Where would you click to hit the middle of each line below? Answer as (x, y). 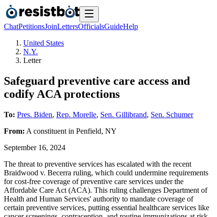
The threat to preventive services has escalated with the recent (98, 164)
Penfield (89, 131)
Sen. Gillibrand (124, 114)
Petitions (31, 26)
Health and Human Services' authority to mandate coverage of (99, 199)
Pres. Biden (35, 114)
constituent (50, 131)
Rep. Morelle (76, 114)
